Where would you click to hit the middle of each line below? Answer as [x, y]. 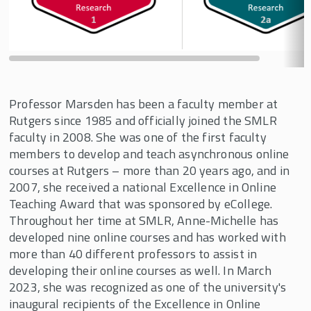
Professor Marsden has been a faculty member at [144, 104]
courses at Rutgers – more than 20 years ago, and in [150, 170]
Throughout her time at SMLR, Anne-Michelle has [144, 220]
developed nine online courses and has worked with [148, 237]
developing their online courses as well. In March [140, 270]
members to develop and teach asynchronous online [149, 154]
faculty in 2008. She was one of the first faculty [138, 137]
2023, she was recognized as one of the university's [148, 287]
